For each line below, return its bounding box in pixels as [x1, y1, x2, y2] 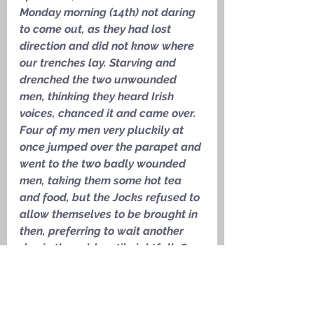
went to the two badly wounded [20, 157, 189, 171]
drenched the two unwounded [20, 73, 179, 87]
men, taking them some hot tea [20, 174, 184, 188]
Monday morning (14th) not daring [20, 6, 198, 20]
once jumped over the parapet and [20, 140, 204, 154]
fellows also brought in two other [20, 258, 196, 272]
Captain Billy [93, 292, 160, 306]
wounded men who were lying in [20, 275, 190, 289]
